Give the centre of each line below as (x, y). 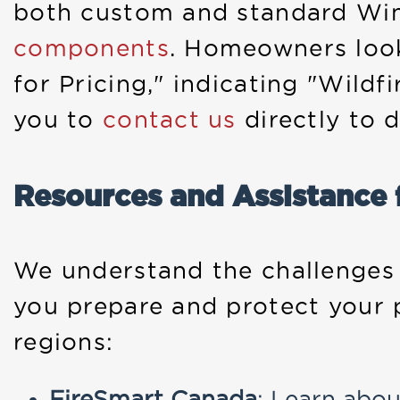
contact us (169, 120)
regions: (64, 342)
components (92, 49)
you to (58, 120)
